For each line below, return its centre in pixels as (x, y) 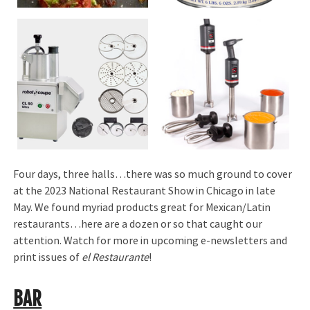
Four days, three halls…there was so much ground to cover (153, 174)
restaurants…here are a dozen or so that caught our (138, 224)
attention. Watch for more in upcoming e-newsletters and (151, 240)
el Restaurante (116, 257)
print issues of (48, 257)
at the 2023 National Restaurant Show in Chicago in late (145, 191)
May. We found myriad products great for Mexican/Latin (142, 207)
